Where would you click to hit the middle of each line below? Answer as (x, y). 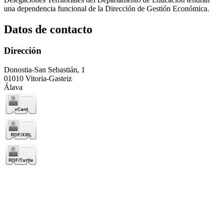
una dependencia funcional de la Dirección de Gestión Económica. (107, 8)
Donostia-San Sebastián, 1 (44, 70)
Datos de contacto (48, 29)
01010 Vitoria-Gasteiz (38, 79)
